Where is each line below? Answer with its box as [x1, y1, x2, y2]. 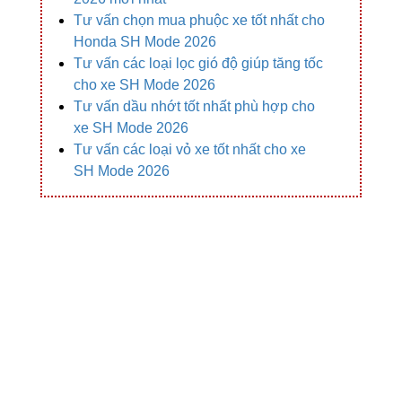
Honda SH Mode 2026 [74, 34, 216, 50]
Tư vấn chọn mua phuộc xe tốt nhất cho [74, 13, 325, 29]
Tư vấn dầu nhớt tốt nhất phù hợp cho [74, 99, 315, 115]
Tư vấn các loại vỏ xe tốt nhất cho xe [74, 142, 306, 158]
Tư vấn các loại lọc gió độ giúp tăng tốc [74, 56, 323, 72]
